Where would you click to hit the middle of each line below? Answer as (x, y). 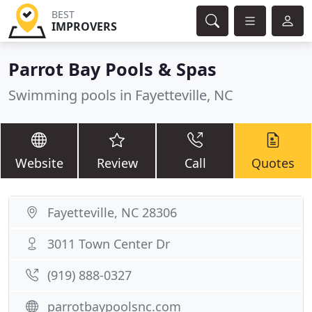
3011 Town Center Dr (109, 244)
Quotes (273, 163)
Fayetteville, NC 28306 (112, 212)
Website (39, 163)
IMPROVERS (84, 26)
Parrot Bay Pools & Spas (112, 69)
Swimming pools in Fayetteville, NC (121, 95)
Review (117, 163)
